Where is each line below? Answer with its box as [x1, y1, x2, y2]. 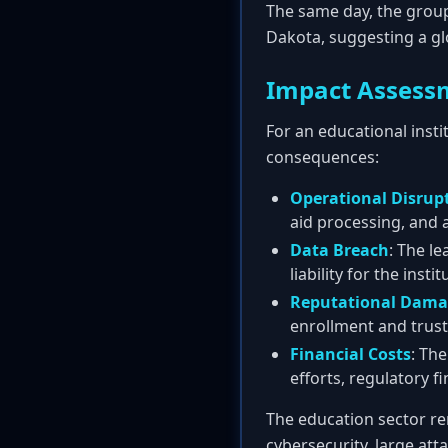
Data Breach [290, 239, 389, 261]
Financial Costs [290, 343, 411, 365]
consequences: [266, 146, 379, 168]
